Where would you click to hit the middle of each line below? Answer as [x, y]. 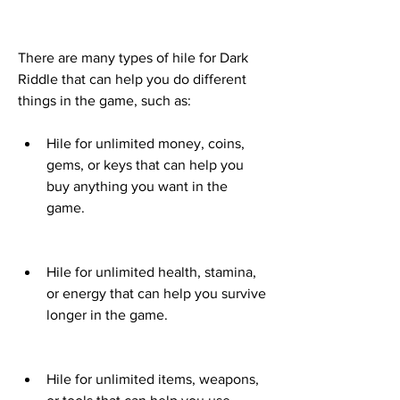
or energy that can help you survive [156, 294]
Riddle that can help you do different [132, 79]
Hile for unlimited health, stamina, [151, 272]
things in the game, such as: [104, 101]
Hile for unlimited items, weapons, [153, 379]
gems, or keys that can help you [145, 165]
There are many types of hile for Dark [133, 58]
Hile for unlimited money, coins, [146, 144]
